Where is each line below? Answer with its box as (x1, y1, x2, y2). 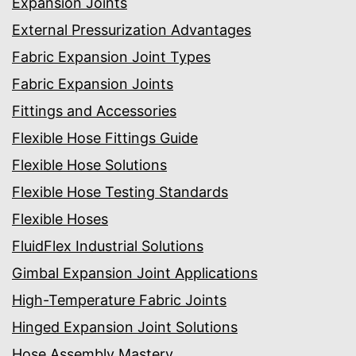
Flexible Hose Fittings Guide (12, 130, 198, 147)
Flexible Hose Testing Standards (12, 184, 228, 201)
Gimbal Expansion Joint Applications (12, 265, 257, 282)
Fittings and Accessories (12, 103, 176, 120)
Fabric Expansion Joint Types (12, 48, 211, 66)
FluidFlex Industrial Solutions (12, 238, 203, 255)
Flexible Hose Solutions (12, 157, 167, 174)
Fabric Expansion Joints (12, 75, 173, 93)
